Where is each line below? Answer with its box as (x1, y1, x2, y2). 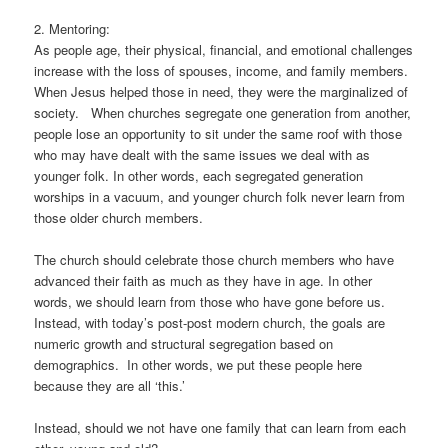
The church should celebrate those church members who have (34, 249, 395, 269)
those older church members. (34, 207, 204, 227)
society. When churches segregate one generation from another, (34, 102, 412, 122)
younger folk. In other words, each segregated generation (34, 165, 364, 185)
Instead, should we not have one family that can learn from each (34, 418, 407, 438)
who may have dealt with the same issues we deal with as (34, 144, 371, 164)
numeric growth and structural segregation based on (34, 333, 334, 353)
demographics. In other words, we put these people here (34, 354, 363, 374)
